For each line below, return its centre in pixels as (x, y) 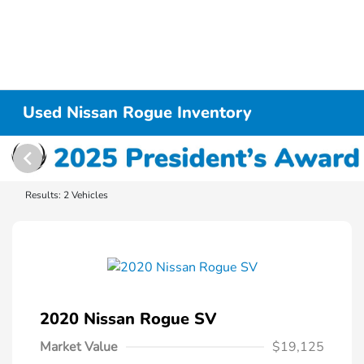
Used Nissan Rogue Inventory (138, 113)
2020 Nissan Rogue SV (128, 319)
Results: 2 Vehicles (67, 195)
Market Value (79, 347)
